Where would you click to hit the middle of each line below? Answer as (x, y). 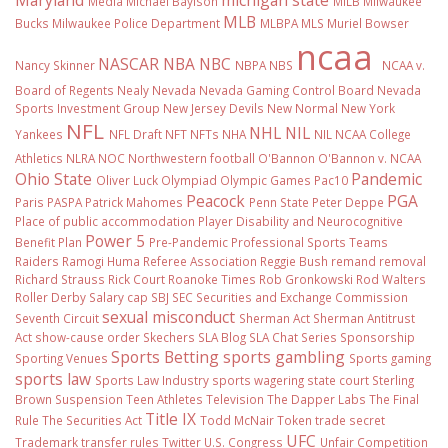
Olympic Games (265, 180)
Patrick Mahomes (134, 202)
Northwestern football (191, 158)
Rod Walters (391, 279)
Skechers (169, 337)
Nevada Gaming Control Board (286, 90)
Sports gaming (390, 358)
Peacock (215, 201)
